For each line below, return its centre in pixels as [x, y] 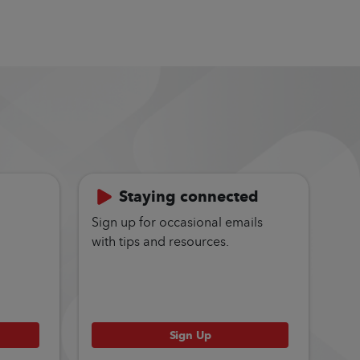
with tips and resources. [160, 241]
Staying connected [189, 196]
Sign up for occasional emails [177, 222]
